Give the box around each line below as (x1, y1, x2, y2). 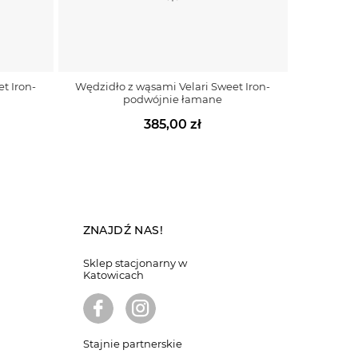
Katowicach (82, 268, 144, 281)
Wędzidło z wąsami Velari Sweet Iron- (75, 79, 271, 93)
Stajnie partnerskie (82, 336, 182, 350)
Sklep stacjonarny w (82, 256, 187, 269)
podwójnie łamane (123, 92, 223, 105)
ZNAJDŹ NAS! (82, 222, 163, 237)
